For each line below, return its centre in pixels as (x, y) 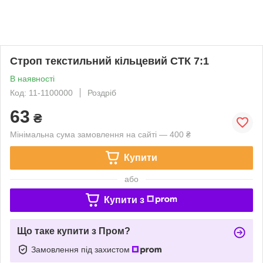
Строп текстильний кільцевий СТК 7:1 (109, 61)
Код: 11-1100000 (41, 92)
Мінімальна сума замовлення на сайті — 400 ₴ (100, 134)
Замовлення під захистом (82, 249)
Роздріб (102, 92)
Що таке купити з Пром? (74, 231)
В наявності (32, 78)
